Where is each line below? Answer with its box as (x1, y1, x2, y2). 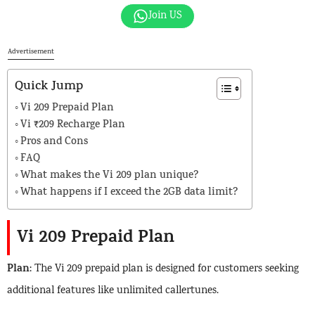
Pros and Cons (20, 134, 88, 150)
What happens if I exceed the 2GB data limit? (20, 185, 238, 201)
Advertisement (8, 47, 54, 57)
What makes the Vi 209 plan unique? (20, 168, 198, 184)
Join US (148, 8, 183, 24)
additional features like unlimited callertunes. (7, 283, 219, 299)
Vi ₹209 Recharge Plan (20, 117, 125, 134)
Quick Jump (15, 77, 83, 97)
